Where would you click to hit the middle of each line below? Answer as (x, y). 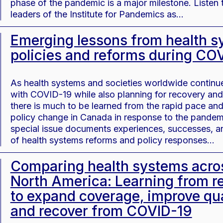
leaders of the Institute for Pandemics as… (97, 14)
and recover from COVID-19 (101, 211)
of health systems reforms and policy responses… (112, 140)
